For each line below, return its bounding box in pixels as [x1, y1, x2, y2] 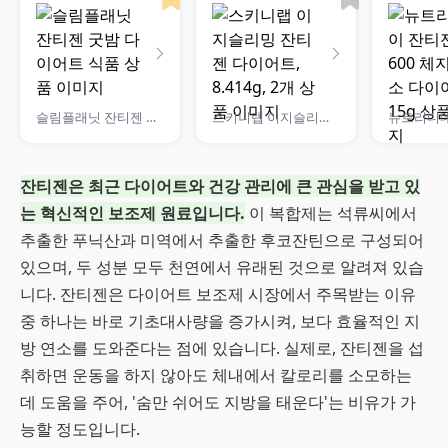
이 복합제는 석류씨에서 [245, 202, 417, 224]
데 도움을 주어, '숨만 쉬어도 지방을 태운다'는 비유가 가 [20, 391, 416, 413]
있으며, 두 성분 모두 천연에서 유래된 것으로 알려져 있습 [20, 256, 424, 278]
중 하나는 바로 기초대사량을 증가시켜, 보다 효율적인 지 [20, 310, 420, 332]
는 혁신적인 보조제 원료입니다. [20, 202, 245, 224]
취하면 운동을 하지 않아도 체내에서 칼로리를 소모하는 [20, 364, 412, 386]
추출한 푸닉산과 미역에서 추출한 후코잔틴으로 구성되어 [20, 229, 424, 251]
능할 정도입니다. [20, 418, 140, 440]
